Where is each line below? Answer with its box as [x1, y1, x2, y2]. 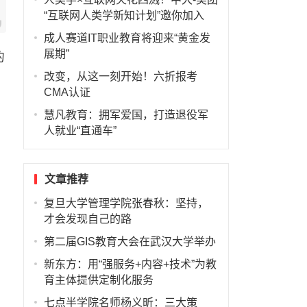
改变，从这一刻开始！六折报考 [43, 71, 197, 82]
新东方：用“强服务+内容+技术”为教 [43, 258, 217, 270]
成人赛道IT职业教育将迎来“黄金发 [43, 32, 210, 44]
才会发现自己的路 [43, 213, 132, 225]
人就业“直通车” [43, 125, 116, 136]
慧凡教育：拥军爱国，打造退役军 [43, 109, 208, 121]
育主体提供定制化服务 [43, 274, 153, 286]
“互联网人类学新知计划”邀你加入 [43, 10, 204, 21]
